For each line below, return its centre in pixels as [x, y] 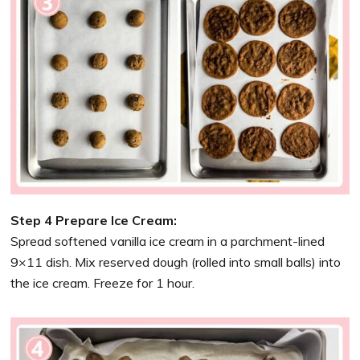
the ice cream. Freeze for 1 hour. [103, 283]
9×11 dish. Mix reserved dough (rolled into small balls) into [176, 262]
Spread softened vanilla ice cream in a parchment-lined [168, 241]
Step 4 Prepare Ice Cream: [94, 221]
